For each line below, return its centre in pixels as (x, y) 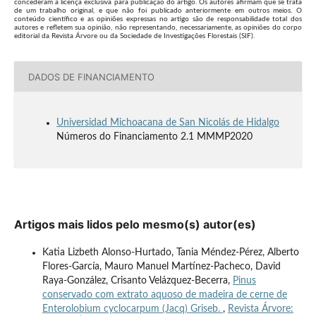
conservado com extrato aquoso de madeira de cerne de (164, 295)
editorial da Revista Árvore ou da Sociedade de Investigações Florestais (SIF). (134, 36)
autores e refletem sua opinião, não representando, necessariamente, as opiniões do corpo (158, 28)
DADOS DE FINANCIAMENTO (91, 77)
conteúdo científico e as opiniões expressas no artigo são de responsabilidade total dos (158, 19)
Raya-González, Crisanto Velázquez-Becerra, (137, 281)
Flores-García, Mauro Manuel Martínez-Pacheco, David (161, 267)
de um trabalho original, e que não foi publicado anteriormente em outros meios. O (158, 11)
